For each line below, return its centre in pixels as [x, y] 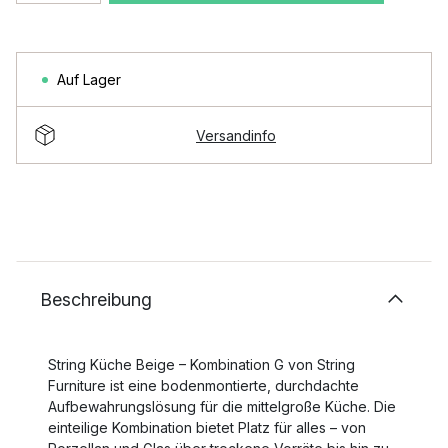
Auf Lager [89, 79]
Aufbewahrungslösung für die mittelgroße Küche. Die [222, 406]
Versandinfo [236, 135]
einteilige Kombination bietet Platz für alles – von [207, 427]
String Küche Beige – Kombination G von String [201, 364]
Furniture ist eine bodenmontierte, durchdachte [203, 385]
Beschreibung [96, 299]
